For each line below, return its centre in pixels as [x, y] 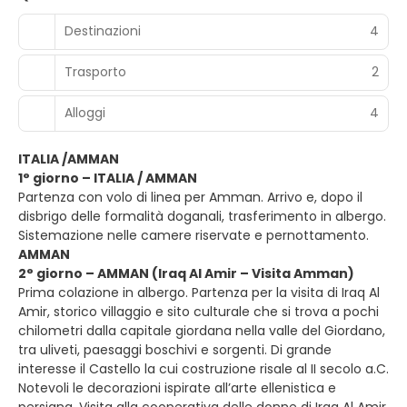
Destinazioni [103, 31]
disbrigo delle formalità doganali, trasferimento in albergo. [202, 216]
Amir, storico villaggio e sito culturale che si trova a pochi [199, 311]
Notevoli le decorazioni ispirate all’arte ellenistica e [177, 387]
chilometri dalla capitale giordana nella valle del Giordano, [202, 330]
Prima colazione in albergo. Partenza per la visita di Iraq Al [199, 292]
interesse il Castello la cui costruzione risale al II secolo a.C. [203, 368]
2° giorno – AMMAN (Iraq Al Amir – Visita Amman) [188, 273]
